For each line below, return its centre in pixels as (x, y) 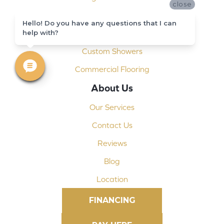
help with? (40, 33)
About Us (112, 88)
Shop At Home (112, 33)
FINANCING (112, 200)
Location (112, 179)
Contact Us (112, 125)
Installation (112, 15)
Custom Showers (112, 51)
